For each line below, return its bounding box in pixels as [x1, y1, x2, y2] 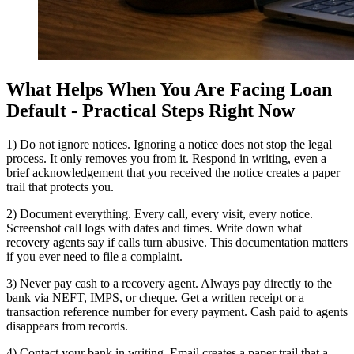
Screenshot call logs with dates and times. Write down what [6, 220, 302, 235]
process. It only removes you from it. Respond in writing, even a [6, 151, 326, 165]
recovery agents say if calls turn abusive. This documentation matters [6, 235, 348, 249]
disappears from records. [6, 318, 128, 333]
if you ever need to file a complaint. [6, 249, 183, 263]
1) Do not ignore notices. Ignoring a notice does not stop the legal [6, 137, 332, 151]
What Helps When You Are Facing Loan [6, 78, 332, 100]
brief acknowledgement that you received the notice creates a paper [6, 165, 340, 179]
